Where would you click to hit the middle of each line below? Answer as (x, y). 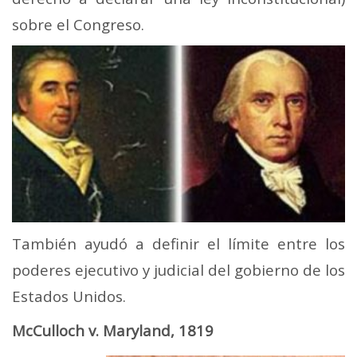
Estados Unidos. (69, 296)
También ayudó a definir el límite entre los (178, 243)
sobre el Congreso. (78, 25)
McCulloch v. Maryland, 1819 (113, 330)
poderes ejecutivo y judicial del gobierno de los (178, 269)
